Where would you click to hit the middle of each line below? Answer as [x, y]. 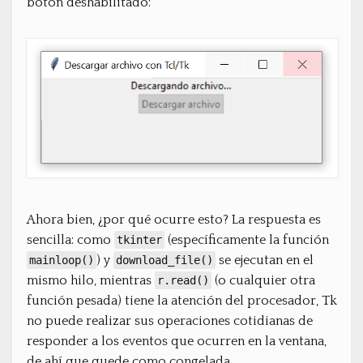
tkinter [139, 239]
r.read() [183, 280]
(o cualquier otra [263, 280]
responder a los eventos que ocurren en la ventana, [177, 341]
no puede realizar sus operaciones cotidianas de [170, 320]
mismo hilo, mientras [91, 280]
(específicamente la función [247, 239]
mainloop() [62, 260]
